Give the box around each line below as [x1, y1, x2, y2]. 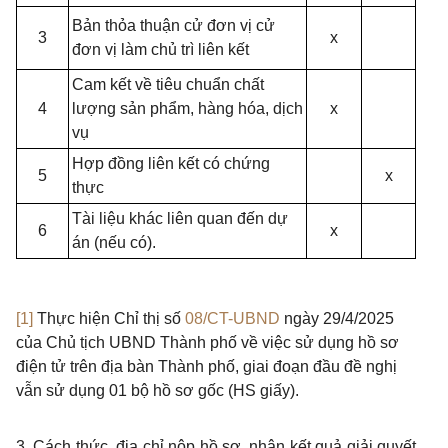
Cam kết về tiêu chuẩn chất [72, 76, 264, 93]
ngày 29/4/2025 [280, 310, 394, 327]
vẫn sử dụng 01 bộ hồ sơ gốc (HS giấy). [16, 382, 299, 399]
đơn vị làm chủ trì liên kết [72, 41, 249, 58]
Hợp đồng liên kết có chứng [72, 155, 270, 172]
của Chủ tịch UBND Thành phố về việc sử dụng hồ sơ [16, 334, 399, 351]
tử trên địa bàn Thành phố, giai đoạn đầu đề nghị [47, 358, 397, 375]
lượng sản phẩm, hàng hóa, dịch [72, 100, 303, 117]
